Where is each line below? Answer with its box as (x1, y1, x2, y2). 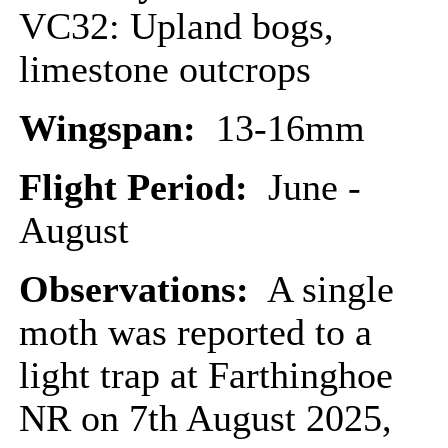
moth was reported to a (19, 312, 372, 353)
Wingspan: (19, 108, 216, 149)
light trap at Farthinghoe (19, 355, 393, 396)
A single (259, 269, 394, 310)
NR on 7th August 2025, (19, 398, 392, 439)
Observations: (19, 269, 259, 310)
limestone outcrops (19, 49, 311, 90)
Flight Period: (19, 167, 258, 208)
